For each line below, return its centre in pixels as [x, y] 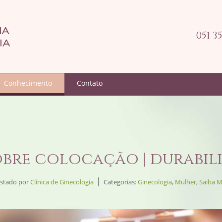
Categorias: [120, 182]
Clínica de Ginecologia [62, 182]
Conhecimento [28, 83]
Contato [90, 83]
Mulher [185, 182]
